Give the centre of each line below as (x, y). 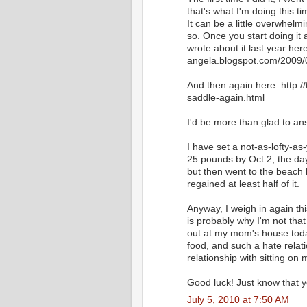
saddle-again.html (226, 98)
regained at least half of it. (243, 184)
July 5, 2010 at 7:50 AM (238, 299)
